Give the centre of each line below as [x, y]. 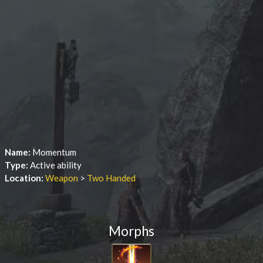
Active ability [56, 165]
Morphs [131, 231]
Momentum [54, 152]
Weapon [62, 178]
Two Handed [111, 178]
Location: [25, 178]
